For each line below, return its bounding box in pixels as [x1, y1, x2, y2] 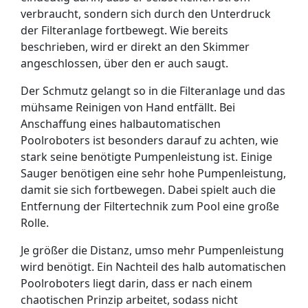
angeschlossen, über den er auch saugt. [21, 56, 228, 71]
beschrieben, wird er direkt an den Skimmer [21, 39, 250, 54]
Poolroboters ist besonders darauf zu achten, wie [21, 133, 278, 148]
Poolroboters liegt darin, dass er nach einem [21, 276, 252, 291]
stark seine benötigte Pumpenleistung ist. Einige [21, 149, 272, 164]
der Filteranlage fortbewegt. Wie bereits [21, 23, 228, 38]
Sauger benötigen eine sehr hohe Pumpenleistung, [21, 166, 286, 181]
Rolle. [21, 215, 49, 230]
